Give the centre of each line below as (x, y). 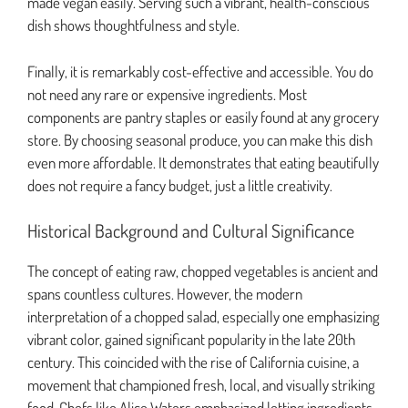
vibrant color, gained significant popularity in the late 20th (191, 340)
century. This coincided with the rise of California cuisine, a (193, 362)
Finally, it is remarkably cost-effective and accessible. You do (200, 71)
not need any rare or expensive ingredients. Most (167, 94)
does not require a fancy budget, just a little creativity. (180, 185)
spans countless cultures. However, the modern (165, 294)
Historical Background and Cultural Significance (191, 231)
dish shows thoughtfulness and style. (133, 25)
